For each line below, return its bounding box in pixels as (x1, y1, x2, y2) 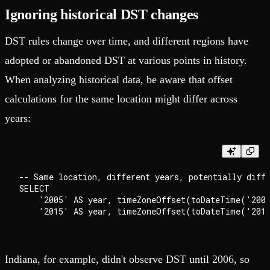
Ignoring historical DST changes (5, 6, 199, 22)
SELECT (19, 182, 49, 194)
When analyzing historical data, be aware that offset (5, 73, 233, 86)
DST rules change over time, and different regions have (5, 34, 248, 47)
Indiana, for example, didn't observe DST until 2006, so (5, 253, 250, 265)
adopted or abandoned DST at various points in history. (5, 54, 247, 66)
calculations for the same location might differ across (5, 92, 237, 105)
